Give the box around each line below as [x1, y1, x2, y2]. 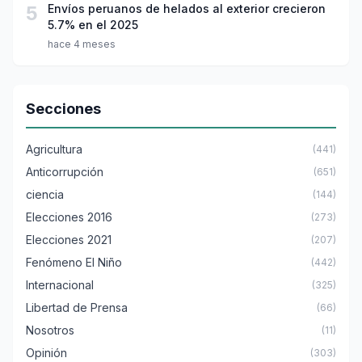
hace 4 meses [48, 38, 116, 51]
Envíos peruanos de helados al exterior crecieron [48, 2, 326, 16]
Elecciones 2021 [26, 233, 112, 247]
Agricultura [26, 142, 82, 157]
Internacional [26, 278, 94, 293]
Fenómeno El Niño [26, 255, 122, 270]
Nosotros [26, 323, 74, 338]
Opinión [26, 346, 67, 360]
